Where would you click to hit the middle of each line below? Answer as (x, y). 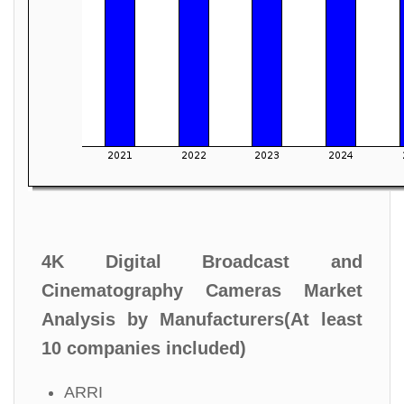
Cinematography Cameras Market (202, 290)
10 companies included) (144, 348)
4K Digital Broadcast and (202, 262)
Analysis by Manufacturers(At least (202, 319)
